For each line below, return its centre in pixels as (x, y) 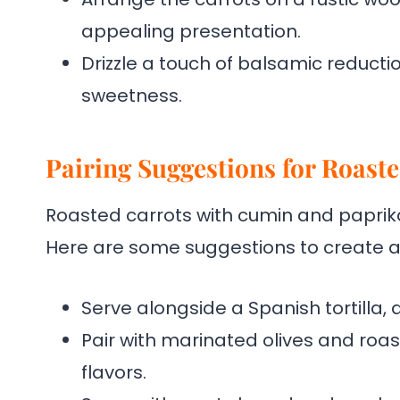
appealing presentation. (191, 32)
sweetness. (132, 96)
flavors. (114, 373)
